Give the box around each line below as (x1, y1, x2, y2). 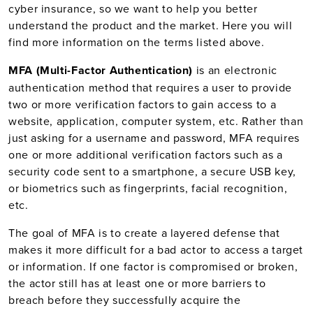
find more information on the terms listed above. (8, 34, 265, 50)
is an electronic (196, 62, 278, 78)
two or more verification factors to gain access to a (8, 96, 277, 112)
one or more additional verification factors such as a (8, 147, 283, 162)
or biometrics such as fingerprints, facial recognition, (8, 180, 288, 196)
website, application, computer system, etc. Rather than (8, 113, 304, 129)
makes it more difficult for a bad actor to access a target (8, 242, 304, 257)
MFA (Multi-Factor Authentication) (8, 62, 196, 78)
